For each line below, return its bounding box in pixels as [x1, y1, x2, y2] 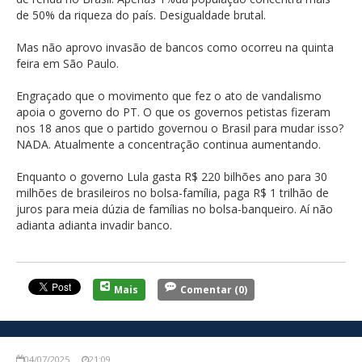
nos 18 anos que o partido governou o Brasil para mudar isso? [16, 120, 343, 136]
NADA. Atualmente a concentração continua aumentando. [16, 136, 321, 152]
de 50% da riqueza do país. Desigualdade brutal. [16, 6, 266, 23]
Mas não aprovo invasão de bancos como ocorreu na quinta [16, 39, 334, 55]
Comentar [180, 282, 232, 297]
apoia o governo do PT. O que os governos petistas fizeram [16, 103, 330, 120]
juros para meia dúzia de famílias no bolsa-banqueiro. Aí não [16, 200, 333, 217]
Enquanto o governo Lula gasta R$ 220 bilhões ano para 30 [16, 168, 327, 184]
